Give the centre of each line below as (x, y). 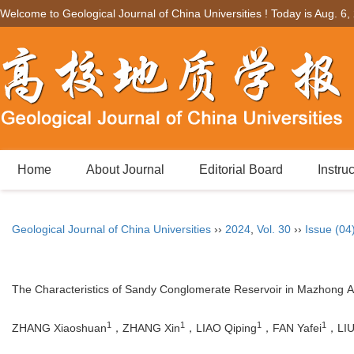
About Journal (125, 169)
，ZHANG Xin (146, 328)
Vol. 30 (274, 229)
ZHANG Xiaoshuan (59, 328)
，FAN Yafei (292, 328)
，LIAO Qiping (221, 328)
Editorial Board (241, 169)
